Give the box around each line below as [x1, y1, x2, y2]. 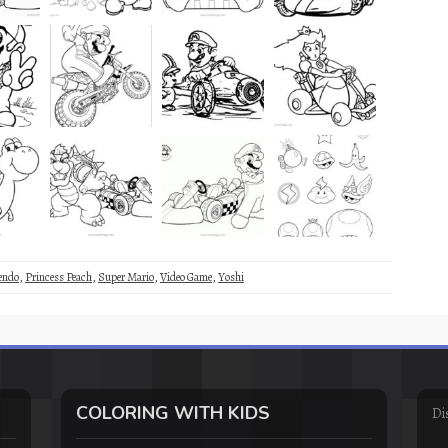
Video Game [160, 268, 212, 285]
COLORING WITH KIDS [75, 400, 270, 425]
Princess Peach [25, 268, 92, 285]
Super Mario [98, 268, 154, 285]
